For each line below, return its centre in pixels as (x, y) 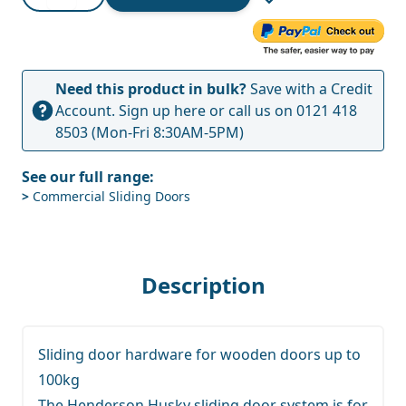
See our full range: (88, 176)
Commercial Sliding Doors (110, 196)
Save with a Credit (309, 88)
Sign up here (162, 110)
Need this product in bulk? (151, 88)
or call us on (251, 110)
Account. (87, 110)
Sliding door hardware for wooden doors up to (199, 354)
